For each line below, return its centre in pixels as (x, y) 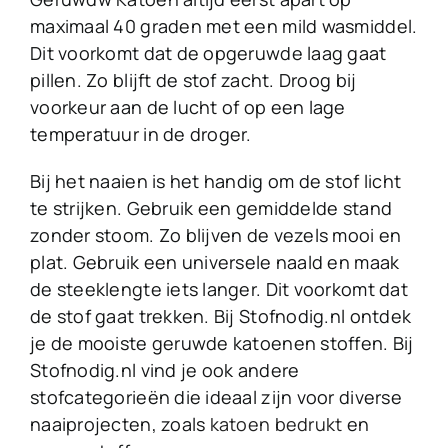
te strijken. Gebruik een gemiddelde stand (211, 208)
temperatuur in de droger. (141, 134)
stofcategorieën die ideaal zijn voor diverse (216, 397)
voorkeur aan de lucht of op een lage (188, 107)
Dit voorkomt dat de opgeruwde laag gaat (208, 53)
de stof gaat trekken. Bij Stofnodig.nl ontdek (221, 316)
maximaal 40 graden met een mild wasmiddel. (224, 26)
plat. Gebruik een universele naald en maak (215, 262)
